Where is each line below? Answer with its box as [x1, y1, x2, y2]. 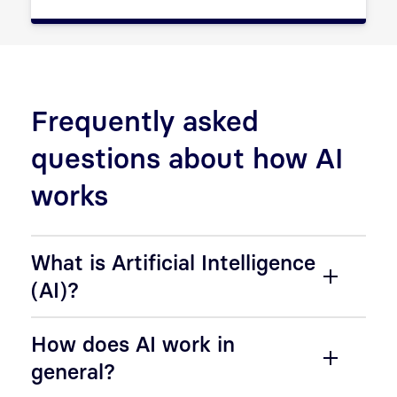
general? [31, 358, 115, 384]
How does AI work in [31, 331, 235, 356]
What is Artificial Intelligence [31, 249, 315, 275]
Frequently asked [31, 103, 259, 137]
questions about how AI [31, 140, 343, 175]
